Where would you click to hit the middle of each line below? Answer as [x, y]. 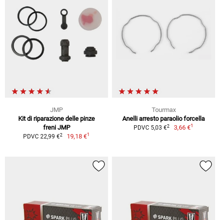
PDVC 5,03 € [150, 128]
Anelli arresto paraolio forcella [164, 119]
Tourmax [164, 110]
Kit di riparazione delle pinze [56, 119]
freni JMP [56, 128]
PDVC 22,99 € [41, 137]
